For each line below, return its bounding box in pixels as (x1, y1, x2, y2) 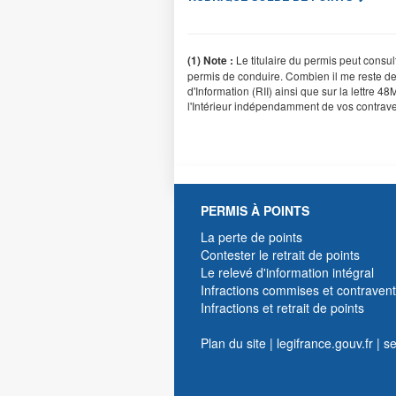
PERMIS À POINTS (201, 201, 309, 219)
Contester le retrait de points (201, 245, 360, 263)
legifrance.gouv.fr (277, 333, 373, 352)
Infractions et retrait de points (201, 298, 364, 316)
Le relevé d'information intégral (201, 263, 374, 281)
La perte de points (201, 227, 302, 246)
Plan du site (201, 333, 266, 352)
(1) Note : (187, 52, 233, 68)
